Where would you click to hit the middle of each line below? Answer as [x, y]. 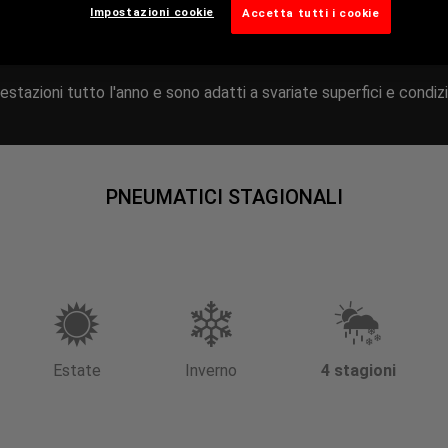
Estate [76, 370]
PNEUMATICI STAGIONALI [224, 197]
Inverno [210, 370]
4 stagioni [358, 370]
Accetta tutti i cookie [311, 12]
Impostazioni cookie [152, 11]
